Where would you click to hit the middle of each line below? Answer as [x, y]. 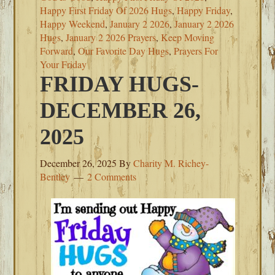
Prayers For [196, 51]
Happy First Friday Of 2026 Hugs [106, 10]
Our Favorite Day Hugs [124, 51]
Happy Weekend [73, 24]
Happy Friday [204, 10]
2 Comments [112, 176]
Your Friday [64, 64]
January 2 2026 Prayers [111, 37]
